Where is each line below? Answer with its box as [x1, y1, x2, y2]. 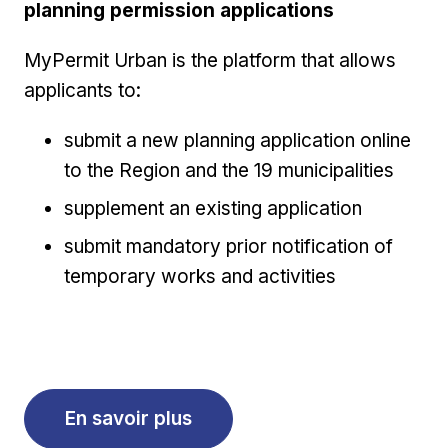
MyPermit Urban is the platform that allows [24, 48, 396, 72]
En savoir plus [65, 407, 192, 431]
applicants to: [24, 78, 141, 102]
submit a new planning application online [64, 128, 411, 152]
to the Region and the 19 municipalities [64, 158, 394, 182]
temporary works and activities [64, 264, 336, 288]
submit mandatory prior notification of [64, 234, 393, 258]
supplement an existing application [64, 196, 362, 220]
